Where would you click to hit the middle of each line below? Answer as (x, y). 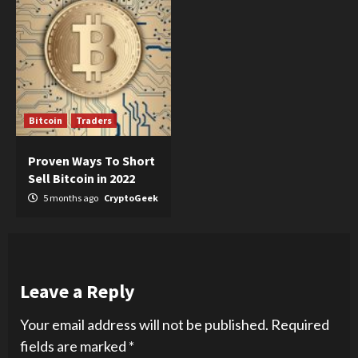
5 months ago (71, 197)
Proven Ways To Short (91, 160)
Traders (94, 120)
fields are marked (74, 346)
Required (300, 324)
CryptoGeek (131, 197)
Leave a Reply (78, 291)
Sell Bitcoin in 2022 (82, 178)
